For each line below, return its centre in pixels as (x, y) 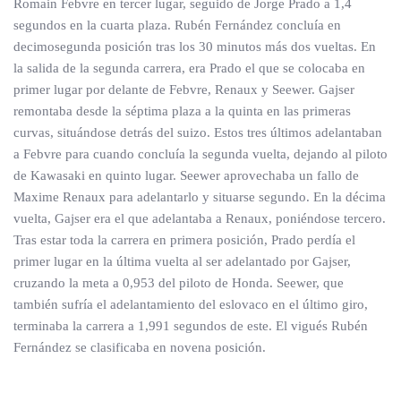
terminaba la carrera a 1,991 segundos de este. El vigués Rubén (191, 326)
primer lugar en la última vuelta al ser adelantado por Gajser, (182, 261)
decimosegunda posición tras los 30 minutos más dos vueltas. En (195, 47)
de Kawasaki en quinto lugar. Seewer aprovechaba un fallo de (186, 175)
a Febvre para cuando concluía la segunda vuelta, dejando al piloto (200, 154)
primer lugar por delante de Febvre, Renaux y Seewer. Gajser (184, 90)
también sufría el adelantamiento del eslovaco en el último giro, (191, 304)
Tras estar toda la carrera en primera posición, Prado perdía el (184, 240)
